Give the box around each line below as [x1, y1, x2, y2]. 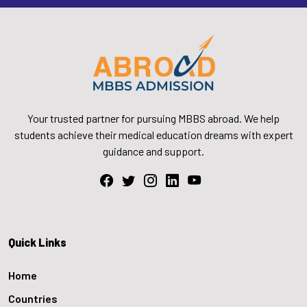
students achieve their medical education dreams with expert [14, 128, 293, 142]
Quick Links [8, 236, 66, 249]
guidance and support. [103, 145, 204, 158]
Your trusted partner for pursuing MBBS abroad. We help [27, 112, 280, 125]
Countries [8, 292, 58, 306]
